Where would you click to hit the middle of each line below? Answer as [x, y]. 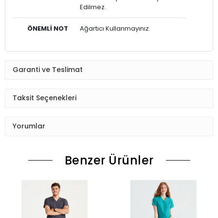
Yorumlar [29, 126]
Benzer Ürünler [109, 160]
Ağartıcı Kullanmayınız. [115, 28]
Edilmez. [93, 7]
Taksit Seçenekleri [45, 98]
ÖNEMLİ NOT [48, 28]
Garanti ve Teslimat [48, 70]
